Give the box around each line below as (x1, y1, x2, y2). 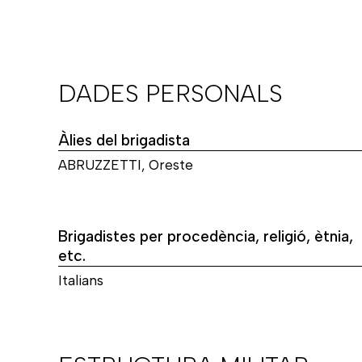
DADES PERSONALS (58, 78, 283, 108)
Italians (58, 271, 103, 288)
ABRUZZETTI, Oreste (58, 156, 193, 173)
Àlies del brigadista (58, 130, 190, 149)
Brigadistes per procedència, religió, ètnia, (58, 226, 353, 246)
